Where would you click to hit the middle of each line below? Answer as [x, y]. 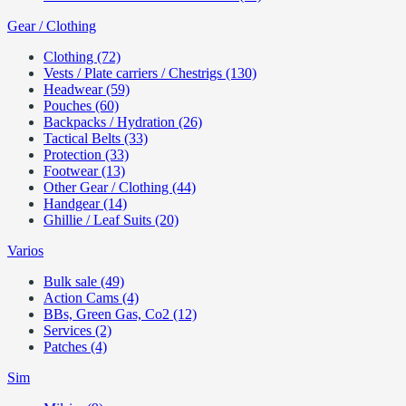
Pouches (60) [81, 106]
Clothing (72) [82, 57]
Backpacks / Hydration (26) [123, 122]
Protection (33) [86, 155]
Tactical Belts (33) [96, 138]
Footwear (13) [84, 171]
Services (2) [77, 330]
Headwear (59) [87, 89]
